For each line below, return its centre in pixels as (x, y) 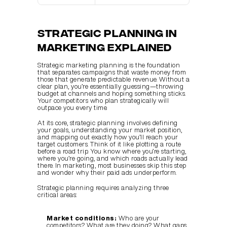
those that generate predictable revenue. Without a (113, 79)
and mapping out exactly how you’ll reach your (108, 137)
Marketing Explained (105, 46)
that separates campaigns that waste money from (112, 72)
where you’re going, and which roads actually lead (113, 158)
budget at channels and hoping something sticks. (112, 93)
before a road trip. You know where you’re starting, (112, 151)
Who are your (138, 218)
